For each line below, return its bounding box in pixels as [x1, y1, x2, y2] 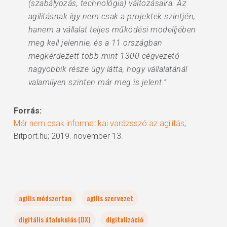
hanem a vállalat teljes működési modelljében [28, 25, 196, 34]
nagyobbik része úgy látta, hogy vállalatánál [28, 64, 187, 74]
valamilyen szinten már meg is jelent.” [28, 78, 167, 87]
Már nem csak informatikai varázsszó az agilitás [13, 119, 184, 128]
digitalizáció [105, 214, 143, 224]
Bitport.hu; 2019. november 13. [13, 131, 123, 141]
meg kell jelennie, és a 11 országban [28, 38, 163, 48]
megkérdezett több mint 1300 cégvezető [28, 51, 180, 61]
